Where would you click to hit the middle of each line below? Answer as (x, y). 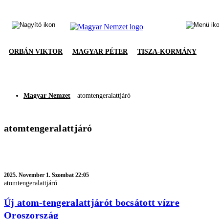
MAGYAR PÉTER (100, 52)
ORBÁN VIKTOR (36, 52)
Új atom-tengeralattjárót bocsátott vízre (92, 202)
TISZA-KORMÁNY (167, 52)
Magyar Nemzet (47, 96)
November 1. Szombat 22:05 (54, 175)
